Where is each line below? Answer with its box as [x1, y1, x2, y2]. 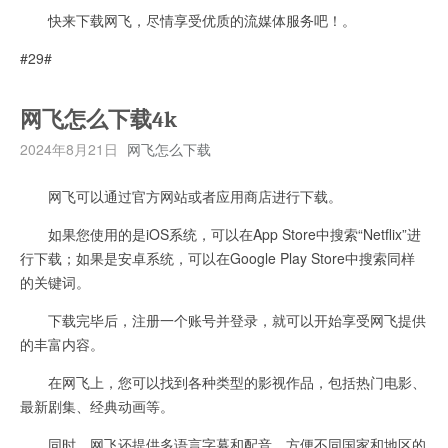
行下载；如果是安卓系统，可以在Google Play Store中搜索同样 [20, 247, 415, 268]
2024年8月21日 [20, 138, 118, 159]
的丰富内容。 [20, 333, 104, 354]
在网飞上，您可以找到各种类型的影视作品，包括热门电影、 [20, 371, 426, 392]
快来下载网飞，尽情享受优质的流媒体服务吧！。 [20, 9, 356, 30]
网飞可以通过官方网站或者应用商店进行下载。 [20, 185, 342, 206]
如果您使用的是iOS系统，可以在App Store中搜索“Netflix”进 [20, 223, 421, 244]
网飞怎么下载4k [20, 106, 177, 133]
